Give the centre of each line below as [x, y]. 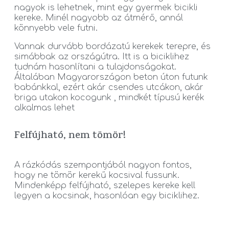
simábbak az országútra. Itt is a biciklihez [102, 57]
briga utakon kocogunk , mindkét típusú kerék [109, 98]
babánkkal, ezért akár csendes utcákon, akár [109, 88]
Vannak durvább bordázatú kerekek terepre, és [112, 47]
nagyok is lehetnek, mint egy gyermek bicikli [106, 8]
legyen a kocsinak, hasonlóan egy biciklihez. [107, 196]
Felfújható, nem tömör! [70, 136]
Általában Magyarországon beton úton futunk [111, 77]
